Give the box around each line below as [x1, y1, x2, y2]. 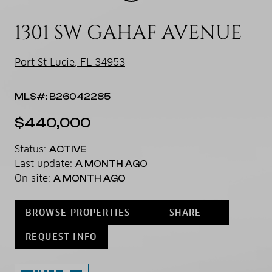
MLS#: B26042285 [15, 90, 110, 102]
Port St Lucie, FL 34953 [15, 55, 125, 69]
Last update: [15, 157, 75, 170]
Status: [15, 142, 49, 155]
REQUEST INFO [25, 231, 97, 242]
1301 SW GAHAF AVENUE [15, 19, 242, 46]
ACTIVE [49, 143, 86, 155]
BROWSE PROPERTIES [25, 206, 131, 218]
